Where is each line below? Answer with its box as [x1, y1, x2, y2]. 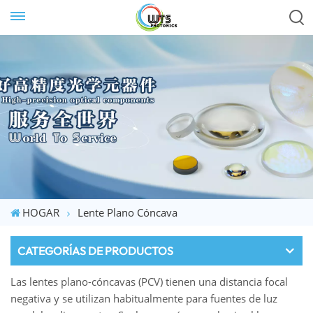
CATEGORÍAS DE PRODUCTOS [17, 244, 173, 259]
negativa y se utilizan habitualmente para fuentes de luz [10, 291, 277, 306]
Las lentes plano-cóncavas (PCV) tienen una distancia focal [10, 275, 288, 289]
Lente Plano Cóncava [78, 205, 178, 220]
